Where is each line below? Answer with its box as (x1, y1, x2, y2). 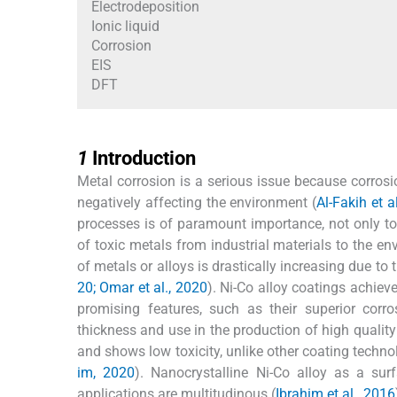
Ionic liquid (91, 18, 160, 35)
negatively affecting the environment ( (77, 194, 317, 212)
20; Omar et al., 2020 (77, 279, 207, 297)
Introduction (92, 147, 196, 170)
